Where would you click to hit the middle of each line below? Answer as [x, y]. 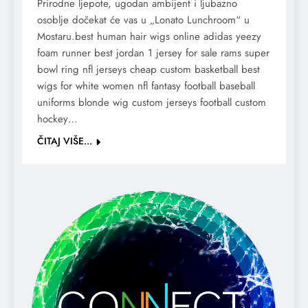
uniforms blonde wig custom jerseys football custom [152, 103]
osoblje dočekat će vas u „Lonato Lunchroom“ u [143, 20]
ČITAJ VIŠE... [65, 141]
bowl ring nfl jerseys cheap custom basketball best [148, 70]
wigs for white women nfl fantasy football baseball [146, 86]
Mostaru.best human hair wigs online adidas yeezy [149, 37]
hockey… [57, 119]
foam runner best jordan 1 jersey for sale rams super [153, 53]
